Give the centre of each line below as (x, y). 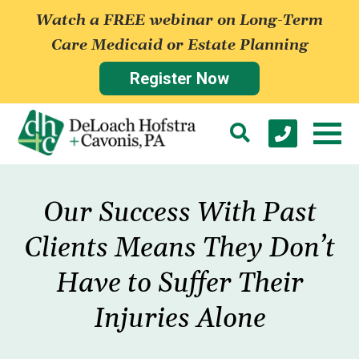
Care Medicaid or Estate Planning (179, 45)
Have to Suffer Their (179, 284)
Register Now (179, 79)
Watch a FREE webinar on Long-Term (179, 20)
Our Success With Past (179, 214)
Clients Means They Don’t (179, 249)
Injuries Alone (179, 319)
